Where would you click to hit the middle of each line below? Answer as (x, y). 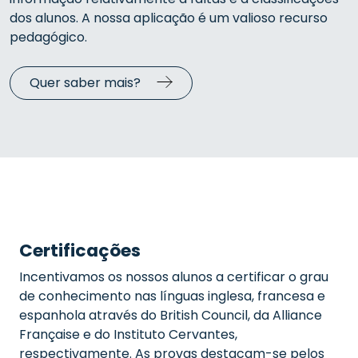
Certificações (80, 251)
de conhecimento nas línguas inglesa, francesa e (172, 296)
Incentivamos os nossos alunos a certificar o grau (174, 277)
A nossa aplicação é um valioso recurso (203, 18)
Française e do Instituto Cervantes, (128, 334)
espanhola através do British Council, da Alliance (171, 315)
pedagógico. (48, 37)
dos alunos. (44, 18)
